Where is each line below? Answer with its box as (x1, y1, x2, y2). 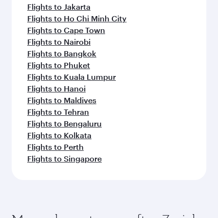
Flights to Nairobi (27, 36, 91, 46)
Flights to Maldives (27, 95, 96, 105)
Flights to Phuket (27, 60, 90, 70)
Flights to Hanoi (27, 83, 86, 93)
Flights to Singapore (27, 153, 102, 163)
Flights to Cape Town (27, 25, 105, 35)
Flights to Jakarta (27, 1, 91, 11)
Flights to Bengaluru (27, 118, 102, 128)
